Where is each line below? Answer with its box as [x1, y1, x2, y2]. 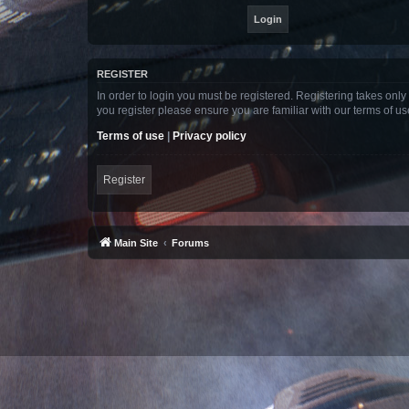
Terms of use [97, 129, 164, 142]
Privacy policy [173, 129, 246, 142]
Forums [172, 236, 209, 248]
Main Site [114, 236, 158, 248]
